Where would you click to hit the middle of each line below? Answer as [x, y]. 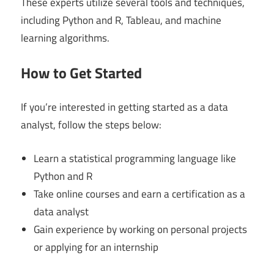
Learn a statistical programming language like [135, 158]
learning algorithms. [65, 38]
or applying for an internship [96, 247]
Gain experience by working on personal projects [141, 229]
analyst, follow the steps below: [91, 125]
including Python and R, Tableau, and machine [121, 20]
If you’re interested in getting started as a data [124, 107]
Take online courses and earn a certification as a [140, 194]
